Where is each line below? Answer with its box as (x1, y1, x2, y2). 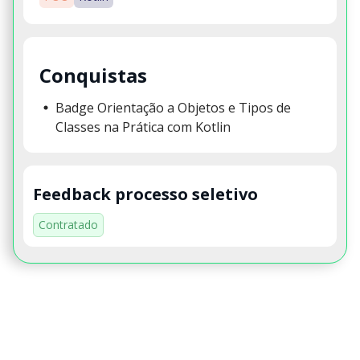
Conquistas (39, 62, 147, 89)
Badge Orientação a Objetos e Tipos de (55, 98, 291, 117)
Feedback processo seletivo (33, 182, 258, 205)
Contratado (39, 216, 98, 232)
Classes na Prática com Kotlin (55, 117, 231, 136)
